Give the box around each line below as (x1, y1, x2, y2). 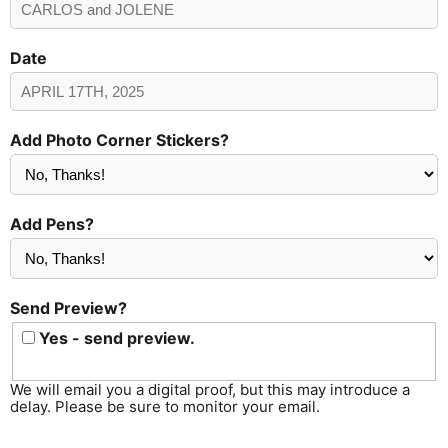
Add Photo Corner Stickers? (10, 130, 229, 151)
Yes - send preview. (35, 327, 196, 348)
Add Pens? (10, 214, 94, 235)
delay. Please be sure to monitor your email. (10, 396, 320, 416)
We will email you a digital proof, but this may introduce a (10, 379, 410, 399)
